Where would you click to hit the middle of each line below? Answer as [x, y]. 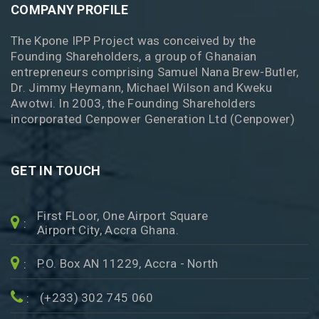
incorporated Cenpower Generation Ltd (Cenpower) [153, 119]
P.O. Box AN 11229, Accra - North [128, 263]
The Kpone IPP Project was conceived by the [134, 41]
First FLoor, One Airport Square [123, 216]
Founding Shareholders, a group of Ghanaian [134, 56]
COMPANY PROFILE [70, 10]
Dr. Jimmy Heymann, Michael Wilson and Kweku [141, 88]
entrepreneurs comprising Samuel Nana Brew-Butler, [155, 72]
